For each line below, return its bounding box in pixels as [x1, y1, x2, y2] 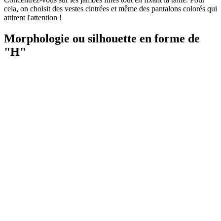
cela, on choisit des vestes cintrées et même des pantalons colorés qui [4, 4, 217, 13]
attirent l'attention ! [4, 13, 62, 22]
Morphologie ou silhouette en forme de [4, 32, 200, 45]
